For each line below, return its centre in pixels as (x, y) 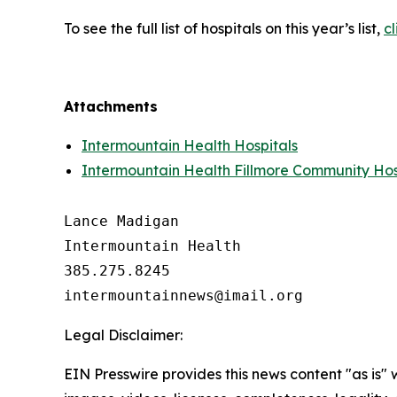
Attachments (111, 106)
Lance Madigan (121, 221)
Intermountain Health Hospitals (190, 145)
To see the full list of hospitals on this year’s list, (224, 28)
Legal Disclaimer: (123, 335)
